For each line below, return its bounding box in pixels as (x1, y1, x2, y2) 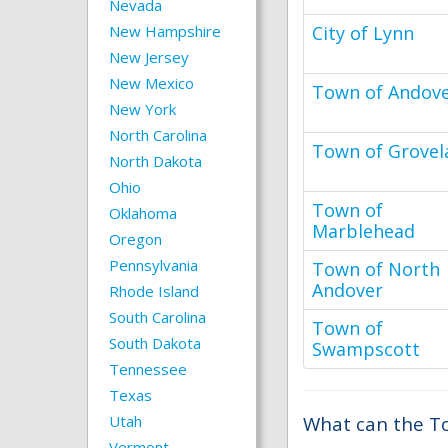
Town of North (312, 257, 440, 281)
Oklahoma (109, 203, 177, 223)
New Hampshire (109, 21, 221, 41)
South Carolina (109, 307, 206, 327)
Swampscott (312, 337, 420, 361)
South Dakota (109, 333, 201, 353)
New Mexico (109, 73, 194, 93)
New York (109, 99, 176, 119)
